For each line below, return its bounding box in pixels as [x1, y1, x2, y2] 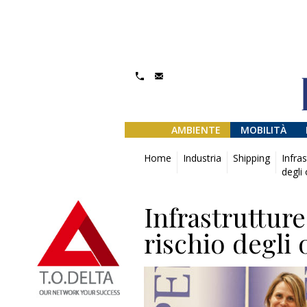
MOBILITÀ [240, 123, 286, 137]
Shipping [233, 151, 270, 164]
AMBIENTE [171, 123, 221, 137]
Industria [183, 151, 221, 164]
